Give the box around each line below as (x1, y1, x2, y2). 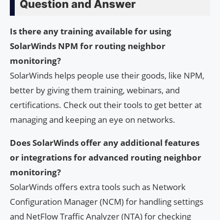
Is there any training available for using (10, 25, 171, 37)
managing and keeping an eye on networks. (10, 113, 175, 125)
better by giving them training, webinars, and (10, 84, 180, 96)
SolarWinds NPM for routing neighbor (10, 40, 165, 52)
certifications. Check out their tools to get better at (10, 99, 202, 110)
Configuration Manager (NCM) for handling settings (10, 195, 203, 207)
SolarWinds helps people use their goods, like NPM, (10, 69, 204, 81)
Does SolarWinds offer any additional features (10, 137, 199, 148)
